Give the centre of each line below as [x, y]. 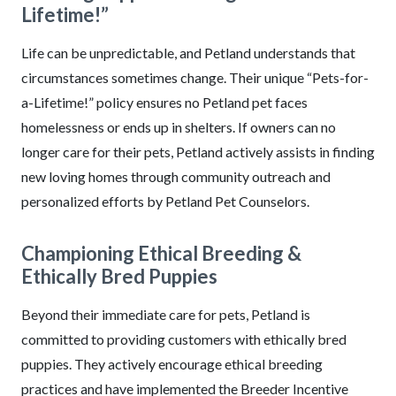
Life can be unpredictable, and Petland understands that [188, 52]
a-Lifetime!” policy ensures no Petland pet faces [164, 102]
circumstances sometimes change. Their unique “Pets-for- [195, 77]
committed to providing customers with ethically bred [184, 339]
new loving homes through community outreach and [176, 176]
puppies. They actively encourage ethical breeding [172, 363]
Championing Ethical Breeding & [161, 253]
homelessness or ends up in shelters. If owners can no [179, 126]
